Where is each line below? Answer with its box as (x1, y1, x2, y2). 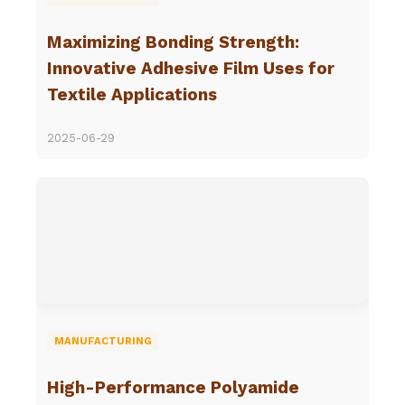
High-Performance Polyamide (47, 377, 299, 398)
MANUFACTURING (54, 335, 152, 348)
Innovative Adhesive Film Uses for (47, 59, 334, 80)
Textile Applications (47, 85, 217, 106)
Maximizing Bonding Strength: (47, 33, 299, 53)
